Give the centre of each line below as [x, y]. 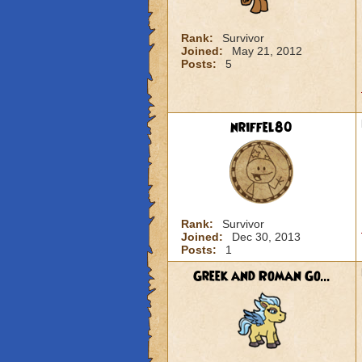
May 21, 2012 [267, 51]
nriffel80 [261, 128]
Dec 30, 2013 [266, 237]
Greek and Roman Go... [261, 276]
